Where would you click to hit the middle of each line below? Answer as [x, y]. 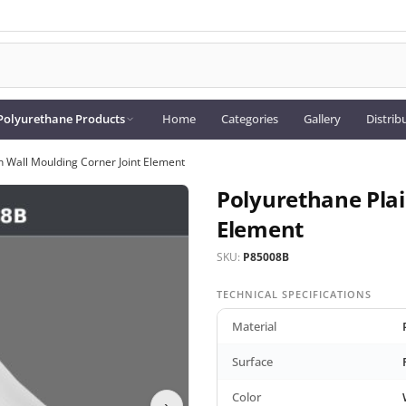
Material [254, 327]
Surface [252, 362]
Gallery [322, 119]
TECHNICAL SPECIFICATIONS [294, 295]
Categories [249, 119]
